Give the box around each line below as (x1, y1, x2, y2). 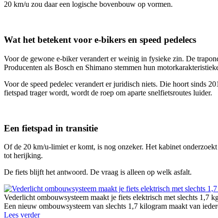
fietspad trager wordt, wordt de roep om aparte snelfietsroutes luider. (4, 88, 212, 97)
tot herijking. (4, 151, 43, 160)
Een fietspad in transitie (4, 123, 98, 133)
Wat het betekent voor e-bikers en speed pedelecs (4, 35, 196, 45)
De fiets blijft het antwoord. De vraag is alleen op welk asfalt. (4, 168, 192, 177)
